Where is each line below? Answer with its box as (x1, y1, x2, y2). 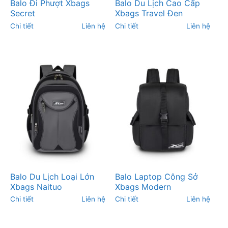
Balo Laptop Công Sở (115, 171, 198, 182)
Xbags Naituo (10, 181, 62, 192)
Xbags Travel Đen (115, 8, 183, 18)
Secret (10, 8, 35, 18)
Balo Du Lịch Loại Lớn (10, 171, 94, 182)
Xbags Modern (115, 181, 172, 192)
